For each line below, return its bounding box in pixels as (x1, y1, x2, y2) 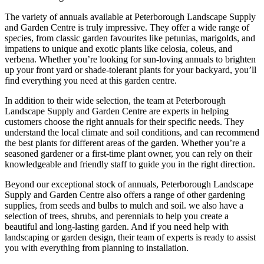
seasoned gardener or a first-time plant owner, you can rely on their (5, 148, 252, 159)
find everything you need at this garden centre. (5, 75, 177, 86)
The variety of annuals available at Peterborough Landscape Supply (5, 12, 256, 22)
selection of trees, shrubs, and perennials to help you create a (5, 211, 229, 222)
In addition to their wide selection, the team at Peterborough (5, 95, 226, 106)
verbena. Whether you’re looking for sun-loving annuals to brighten (5, 54, 256, 65)
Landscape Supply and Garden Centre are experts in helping (5, 106, 229, 117)
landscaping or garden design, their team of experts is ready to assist (5, 232, 256, 243)
